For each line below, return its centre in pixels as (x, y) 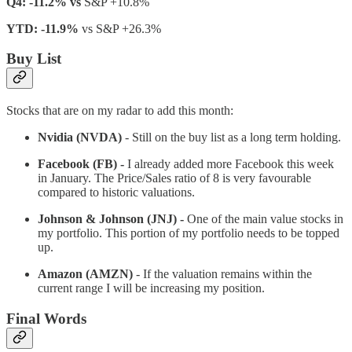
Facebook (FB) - (82, 164)
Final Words (46, 318)
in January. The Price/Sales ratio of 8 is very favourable (174, 178)
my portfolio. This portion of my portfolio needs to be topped (189, 233)
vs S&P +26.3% (121, 28)
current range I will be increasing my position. (153, 288)
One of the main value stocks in (265, 219)
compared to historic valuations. (116, 192)
